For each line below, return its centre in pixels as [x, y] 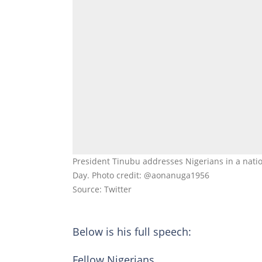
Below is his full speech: [132, 231]
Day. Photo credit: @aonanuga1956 [141, 175]
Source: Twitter [102, 189]
